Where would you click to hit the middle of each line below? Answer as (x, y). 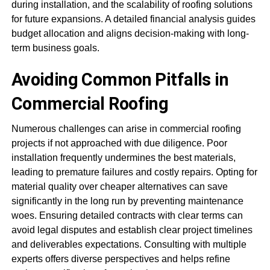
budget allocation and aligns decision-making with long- (130, 33)
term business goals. (55, 48)
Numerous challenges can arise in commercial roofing (126, 129)
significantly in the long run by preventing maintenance (127, 201)
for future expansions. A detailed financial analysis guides (133, 19)
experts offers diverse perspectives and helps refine (121, 259)
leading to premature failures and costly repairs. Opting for (134, 172)
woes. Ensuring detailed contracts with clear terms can (127, 215)
